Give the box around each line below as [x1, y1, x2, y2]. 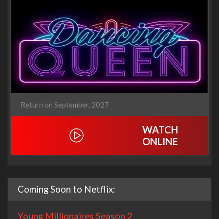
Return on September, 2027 [21, 100, 109, 109]
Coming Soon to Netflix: [18, 183, 115, 195]
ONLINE [142, 135, 178, 148]
